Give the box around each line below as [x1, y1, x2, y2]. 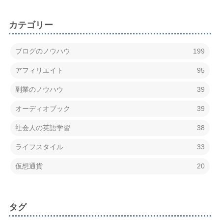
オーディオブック [15, 104, 70, 112]
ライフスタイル [15, 142, 63, 151]
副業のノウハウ [15, 85, 63, 93]
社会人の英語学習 [15, 123, 70, 132]
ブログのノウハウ [15, 47, 70, 55]
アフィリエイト [15, 66, 63, 74]
